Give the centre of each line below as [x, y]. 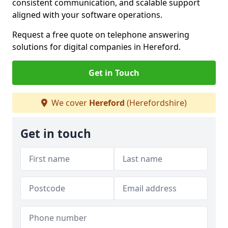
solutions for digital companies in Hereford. [96, 47]
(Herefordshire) [156, 103]
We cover [69, 103]
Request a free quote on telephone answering [101, 35]
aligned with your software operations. [87, 15]
